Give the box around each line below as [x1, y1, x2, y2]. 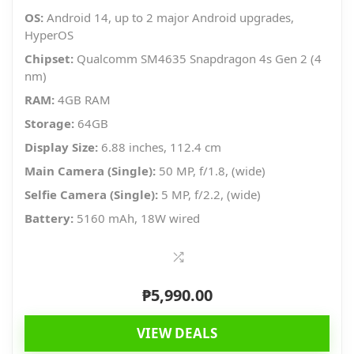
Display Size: [24, 139, 98, 156]
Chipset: [24, 51, 73, 67]
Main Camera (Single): [24, 163, 156, 179]
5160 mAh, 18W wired [73, 210, 200, 227]
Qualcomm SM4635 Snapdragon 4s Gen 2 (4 [73, 51, 322, 67]
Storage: [24, 115, 74, 132]
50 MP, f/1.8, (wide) [156, 163, 265, 179]
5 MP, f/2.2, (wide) [158, 186, 261, 203]
